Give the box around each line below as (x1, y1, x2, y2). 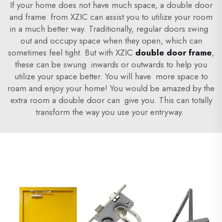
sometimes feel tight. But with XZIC (8, 47, 135, 58)
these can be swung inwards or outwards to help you (15, 58, 207, 70)
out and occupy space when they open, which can (20, 35, 202, 47)
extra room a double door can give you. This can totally (10, 94, 212, 106)
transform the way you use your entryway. (36, 106, 186, 118)
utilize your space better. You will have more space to (14, 70, 208, 82)
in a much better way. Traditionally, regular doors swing (9, 23, 213, 35)
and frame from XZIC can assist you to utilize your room (9, 11, 213, 23)
